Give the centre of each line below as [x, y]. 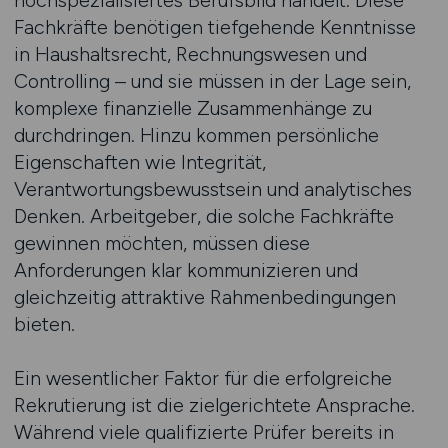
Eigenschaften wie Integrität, [139, 162]
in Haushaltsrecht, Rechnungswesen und [190, 54]
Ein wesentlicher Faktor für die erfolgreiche [202, 378]
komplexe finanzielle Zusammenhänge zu [192, 108]
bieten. [44, 324]
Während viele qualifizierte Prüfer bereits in [203, 432]
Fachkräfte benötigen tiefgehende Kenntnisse [214, 27]
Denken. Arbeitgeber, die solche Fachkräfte [203, 216]
